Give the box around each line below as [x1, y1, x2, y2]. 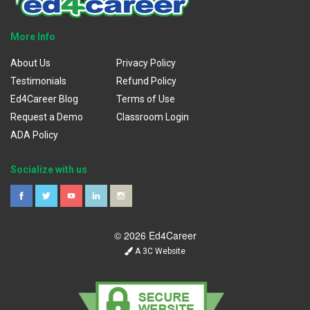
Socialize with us [10, 163, 87, 175]
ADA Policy [10, 129, 58, 140]
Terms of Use [116, 93, 176, 104]
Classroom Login [116, 111, 190, 122]
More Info [10, 30, 55, 42]
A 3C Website [133, 246, 185, 256]
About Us [10, 57, 51, 69]
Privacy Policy [116, 57, 176, 69]
